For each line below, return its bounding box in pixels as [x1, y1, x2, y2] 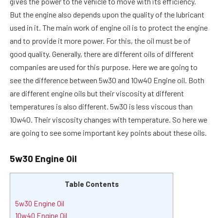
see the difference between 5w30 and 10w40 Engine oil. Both [10, 75, 204, 85]
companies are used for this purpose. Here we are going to [10, 62, 198, 72]
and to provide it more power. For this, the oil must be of [10, 36, 191, 46]
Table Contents [64, 179, 119, 188]
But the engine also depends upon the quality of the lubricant [10, 10, 204, 19]
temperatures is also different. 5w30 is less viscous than [10, 102, 193, 111]
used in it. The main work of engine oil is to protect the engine [10, 23, 208, 33]
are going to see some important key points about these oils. [10, 128, 207, 138]
